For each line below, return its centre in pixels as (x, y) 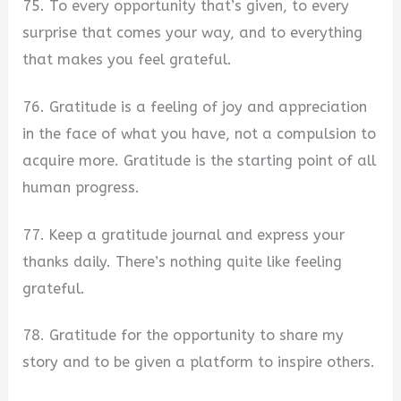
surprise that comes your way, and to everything (193, 33)
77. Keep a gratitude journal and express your (184, 235)
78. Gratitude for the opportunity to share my (183, 336)
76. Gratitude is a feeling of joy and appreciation (195, 107)
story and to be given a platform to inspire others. (199, 363)
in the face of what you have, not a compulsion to (200, 134)
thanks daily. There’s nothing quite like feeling (183, 261)
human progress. (81, 188)
